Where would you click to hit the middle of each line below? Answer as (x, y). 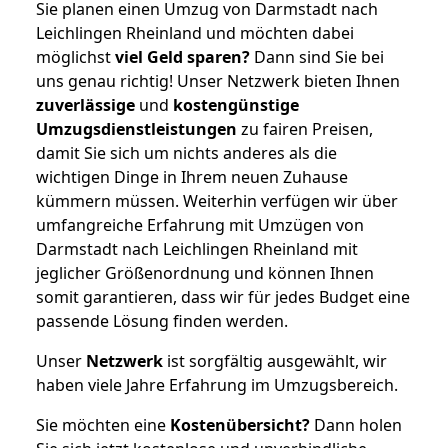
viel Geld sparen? (182, 56)
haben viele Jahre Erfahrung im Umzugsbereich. (217, 384)
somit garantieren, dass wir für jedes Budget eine (223, 296)
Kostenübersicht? (240, 424)
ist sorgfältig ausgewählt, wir (275, 360)
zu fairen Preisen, (305, 128)
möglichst (75, 56)
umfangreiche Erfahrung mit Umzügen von (200, 224)
